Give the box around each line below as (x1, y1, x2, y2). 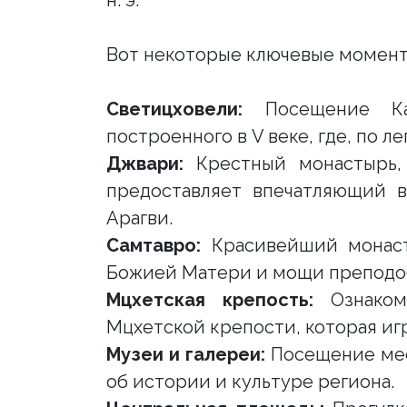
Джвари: (106, 153, 184, 174)
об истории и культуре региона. (106, 371, 394, 392)
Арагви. (106, 207, 173, 229)
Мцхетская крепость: (106, 289, 314, 311)
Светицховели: (106, 98, 243, 120)
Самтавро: (106, 234, 201, 256)
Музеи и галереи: (106, 343, 266, 365)
